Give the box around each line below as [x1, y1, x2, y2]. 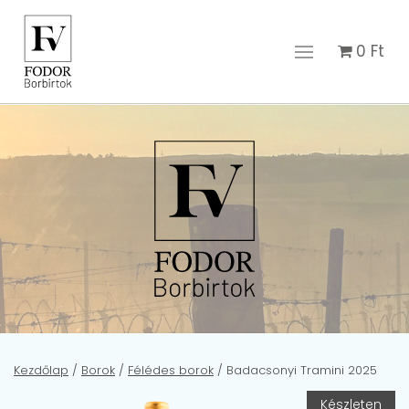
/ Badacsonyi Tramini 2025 [214, 361, 377, 379]
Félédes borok [128, 361, 214, 379]
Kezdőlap [14, 361, 68, 379]
